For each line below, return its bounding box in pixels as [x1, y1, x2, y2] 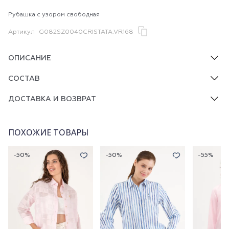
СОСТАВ [8, 75, 40, 82]
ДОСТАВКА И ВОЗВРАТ [8, 96, 96, 103]
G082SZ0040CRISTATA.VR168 [39, 29, 133, 35]
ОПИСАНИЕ [8, 55, 51, 62]
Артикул [8, 29, 35, 35]
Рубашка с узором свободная [8, 12, 100, 18]
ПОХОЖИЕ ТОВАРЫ [8, 127, 88, 138]
